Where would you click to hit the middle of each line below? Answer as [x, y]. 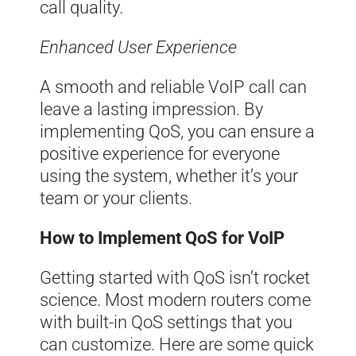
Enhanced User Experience [138, 47]
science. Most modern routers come [175, 300]
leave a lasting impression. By [151, 109]
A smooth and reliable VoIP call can [173, 87]
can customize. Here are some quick [177, 344]
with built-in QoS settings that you [166, 322]
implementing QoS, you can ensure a [177, 131]
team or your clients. [116, 198]
